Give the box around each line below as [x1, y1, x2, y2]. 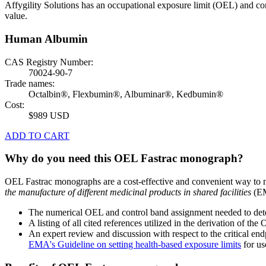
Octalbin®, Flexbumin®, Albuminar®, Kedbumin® [28, 88, 223, 99]
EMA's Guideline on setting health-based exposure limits [28, 239, 241, 250]
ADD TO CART [5, 130, 69, 141]
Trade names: [5, 78, 55, 88]
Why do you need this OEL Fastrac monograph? [5, 152, 243, 165]
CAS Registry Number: [5, 56, 93, 67]
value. [5, 11, 27, 21]
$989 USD [28, 110, 69, 121]
